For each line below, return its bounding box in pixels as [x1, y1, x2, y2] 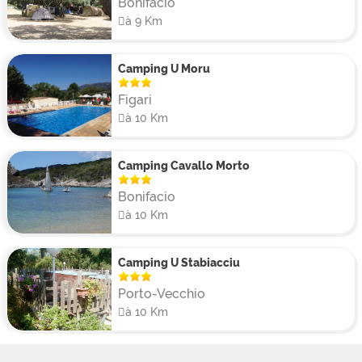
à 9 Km [124, 13, 162, 27]
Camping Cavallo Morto [117, 158, 250, 172]
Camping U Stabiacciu [117, 255, 240, 269]
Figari [117, 91, 152, 107]
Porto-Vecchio [117, 285, 205, 301]
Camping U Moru [117, 61, 210, 75]
